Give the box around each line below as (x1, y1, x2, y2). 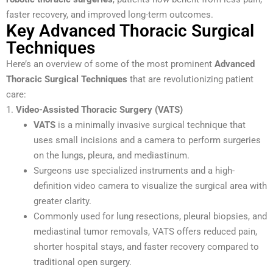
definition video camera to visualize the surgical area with (34, 180, 267, 191)
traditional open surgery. (34, 256, 132, 268)
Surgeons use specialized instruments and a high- (34, 165, 235, 176)
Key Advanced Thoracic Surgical (6, 20, 254, 41)
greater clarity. (34, 195, 91, 207)
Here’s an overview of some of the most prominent (6, 58, 214, 69)
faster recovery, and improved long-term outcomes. (6, 9, 213, 20)
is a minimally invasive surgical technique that (55, 119, 246, 130)
